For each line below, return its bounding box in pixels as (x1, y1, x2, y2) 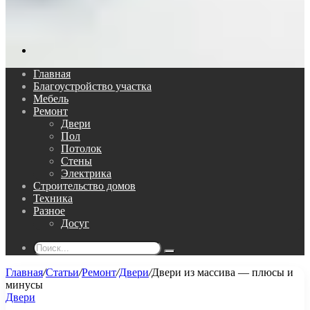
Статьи (46, 266, 79, 278)
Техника (33, 192, 73, 204)
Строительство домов (33, 180, 136, 192)
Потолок (61, 143, 102, 154)
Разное (33, 205, 65, 217)
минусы (6, 279, 43, 291)
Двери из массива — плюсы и (152, 266, 293, 278)
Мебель (33, 93, 69, 104)
